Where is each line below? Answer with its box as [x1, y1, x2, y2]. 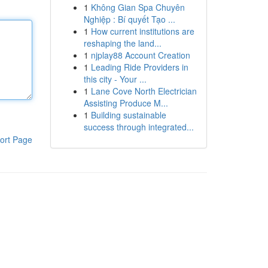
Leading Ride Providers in [90, 61, 188, 73]
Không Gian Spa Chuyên [90, 1, 185, 13]
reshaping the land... [83, 37, 162, 49]
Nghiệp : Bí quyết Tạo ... [83, 13, 175, 25]
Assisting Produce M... [83, 97, 168, 109]
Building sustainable [90, 109, 166, 121]
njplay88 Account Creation [90, 49, 190, 61]
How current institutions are [90, 25, 194, 37]
